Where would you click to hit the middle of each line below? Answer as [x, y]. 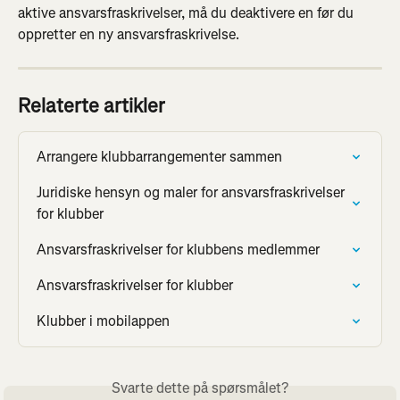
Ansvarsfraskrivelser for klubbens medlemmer [178, 250]
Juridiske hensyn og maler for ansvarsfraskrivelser [192, 193]
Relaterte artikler [91, 106]
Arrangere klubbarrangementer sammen [159, 157]
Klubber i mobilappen [103, 321]
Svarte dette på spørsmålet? [200, 388]
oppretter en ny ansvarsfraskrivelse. [129, 35]
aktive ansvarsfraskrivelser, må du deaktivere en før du [187, 13]
